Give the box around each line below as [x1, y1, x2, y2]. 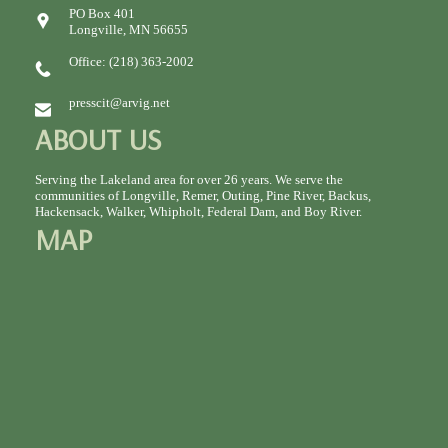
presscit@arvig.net [68, 94, 170, 110]
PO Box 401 [68, 5, 135, 21]
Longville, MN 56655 [68, 21, 188, 37]
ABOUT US [35, 119, 161, 158]
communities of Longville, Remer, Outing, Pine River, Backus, [35, 187, 371, 203]
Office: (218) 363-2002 [68, 53, 194, 69]
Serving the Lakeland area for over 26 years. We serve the [35, 171, 343, 187]
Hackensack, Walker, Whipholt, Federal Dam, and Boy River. [35, 203, 362, 219]
